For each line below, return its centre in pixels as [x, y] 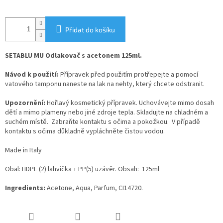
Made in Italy [23, 151]
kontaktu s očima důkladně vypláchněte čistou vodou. [85, 132]
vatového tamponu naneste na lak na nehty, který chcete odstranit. [106, 84]
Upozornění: [25, 103]
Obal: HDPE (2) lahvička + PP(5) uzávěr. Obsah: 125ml [82, 169]
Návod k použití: [32, 75]
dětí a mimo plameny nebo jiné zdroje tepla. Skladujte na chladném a [107, 113]
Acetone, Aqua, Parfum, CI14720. [95, 188]
